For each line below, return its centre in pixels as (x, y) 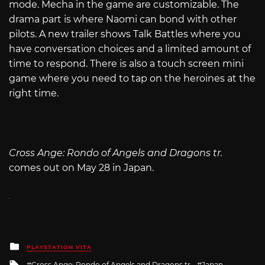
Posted (38, 245)
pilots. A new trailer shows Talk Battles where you (125, 34)
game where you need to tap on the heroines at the (132, 79)
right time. (34, 93)
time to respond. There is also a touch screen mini (126, 64)
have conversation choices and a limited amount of (130, 49)
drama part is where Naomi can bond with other (123, 20)
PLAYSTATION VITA (59, 247)
